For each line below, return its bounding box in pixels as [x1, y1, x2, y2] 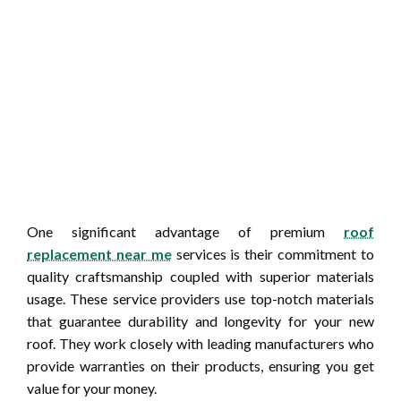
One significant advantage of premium [27, 222, 344, 240]
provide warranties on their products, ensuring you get [27, 356, 374, 374]
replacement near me [27, 244, 172, 262]
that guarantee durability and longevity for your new [27, 311, 374, 329]
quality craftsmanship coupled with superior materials [27, 267, 374, 285]
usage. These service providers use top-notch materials [27, 289, 374, 307]
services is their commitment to [171, 244, 375, 262]
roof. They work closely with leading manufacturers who [27, 334, 374, 352]
